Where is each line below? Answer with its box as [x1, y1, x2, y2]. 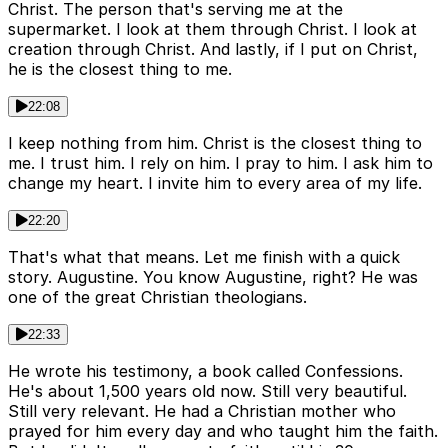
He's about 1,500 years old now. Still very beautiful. [8, 381, 407, 402]
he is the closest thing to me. [8, 59, 232, 80]
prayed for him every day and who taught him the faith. [8, 421, 438, 442]
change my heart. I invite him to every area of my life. [8, 173, 422, 194]
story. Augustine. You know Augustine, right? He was [8, 267, 418, 288]
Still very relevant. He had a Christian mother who [8, 401, 396, 422]
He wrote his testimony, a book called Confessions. [8, 361, 403, 382]
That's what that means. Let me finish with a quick [8, 247, 400, 268]
